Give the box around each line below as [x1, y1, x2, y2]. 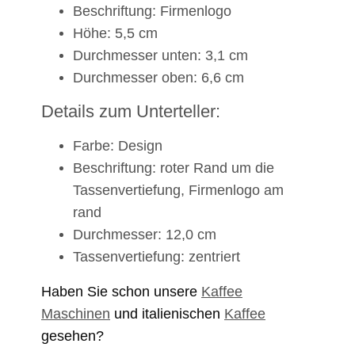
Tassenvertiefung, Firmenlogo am [73, 182, 284, 199]
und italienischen [110, 306, 224, 323]
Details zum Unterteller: [41, 101, 220, 122]
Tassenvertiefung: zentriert [73, 249, 240, 265]
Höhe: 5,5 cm [73, 25, 158, 42]
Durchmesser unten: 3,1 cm [73, 48, 248, 64]
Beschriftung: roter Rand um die [73, 160, 274, 177]
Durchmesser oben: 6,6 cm [73, 70, 244, 86]
